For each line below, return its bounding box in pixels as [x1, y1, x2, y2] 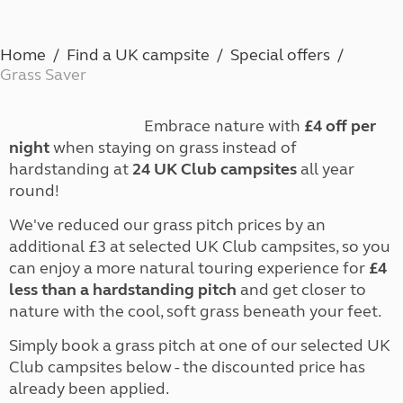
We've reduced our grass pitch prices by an [9, 215, 326, 235]
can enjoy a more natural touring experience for [9, 258, 369, 278]
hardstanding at [9, 159, 132, 179]
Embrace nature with [144, 116, 304, 136]
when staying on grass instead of [49, 138, 297, 157]
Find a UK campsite [67, 45, 210, 65]
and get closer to [237, 280, 366, 300]
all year [297, 159, 354, 179]
